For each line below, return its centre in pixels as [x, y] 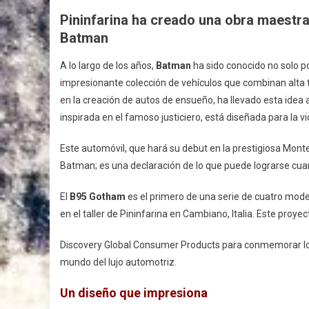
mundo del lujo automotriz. [118, 262]
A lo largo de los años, [108, 65]
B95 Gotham [98, 196]
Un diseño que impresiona [134, 292]
